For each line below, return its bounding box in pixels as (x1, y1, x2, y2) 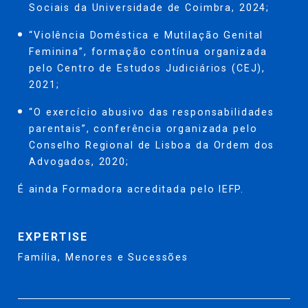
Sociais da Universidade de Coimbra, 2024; (29, 1, 270, 13)
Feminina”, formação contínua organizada (29, 45, 267, 57)
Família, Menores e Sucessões (18, 251, 189, 263)
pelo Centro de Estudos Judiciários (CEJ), (29, 62, 266, 74)
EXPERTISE (18, 230, 88, 243)
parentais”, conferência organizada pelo (29, 122, 258, 134)
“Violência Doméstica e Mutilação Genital (29, 29, 264, 41)
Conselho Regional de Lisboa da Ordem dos (29, 139, 275, 151)
